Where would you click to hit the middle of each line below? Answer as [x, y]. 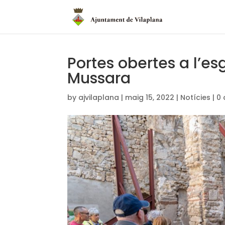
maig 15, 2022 [150, 110]
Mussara [99, 91]
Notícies [196, 110]
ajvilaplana [99, 110]
